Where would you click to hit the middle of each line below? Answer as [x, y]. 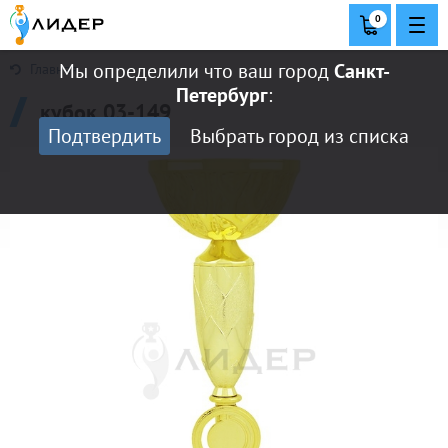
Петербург [222, 95]
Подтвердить [104, 136]
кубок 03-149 [105, 112]
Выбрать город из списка [299, 136]
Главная [52, 69]
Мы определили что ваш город [196, 71]
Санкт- [361, 71]
